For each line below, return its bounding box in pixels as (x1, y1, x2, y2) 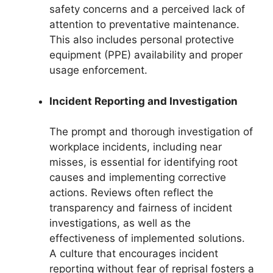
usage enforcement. (49, 64, 147, 77)
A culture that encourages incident (49, 247, 218, 260)
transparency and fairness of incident (49, 202, 232, 214)
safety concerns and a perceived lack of (49, 3, 245, 16)
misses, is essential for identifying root (49, 156, 238, 169)
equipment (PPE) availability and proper (49, 49, 243, 62)
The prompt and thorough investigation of (49, 126, 253, 138)
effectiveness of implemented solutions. (49, 232, 245, 245)
